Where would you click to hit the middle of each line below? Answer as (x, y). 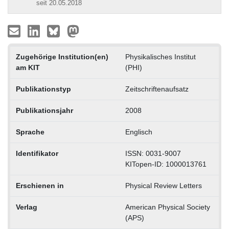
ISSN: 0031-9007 (153, 153)
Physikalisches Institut (160, 56)
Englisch (139, 132)
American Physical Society (167, 207)
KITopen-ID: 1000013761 (166, 164)
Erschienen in (40, 185)
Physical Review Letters (163, 185)
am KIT (28, 67)
